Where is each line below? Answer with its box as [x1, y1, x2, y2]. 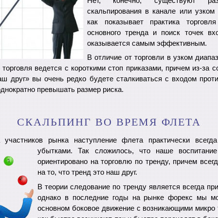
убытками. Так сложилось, [37, 147, 139, 155]
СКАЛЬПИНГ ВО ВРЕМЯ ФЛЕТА [17, 116, 201, 128]
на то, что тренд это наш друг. [37, 168, 137, 177]
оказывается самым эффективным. [87, 39, 207, 47]
